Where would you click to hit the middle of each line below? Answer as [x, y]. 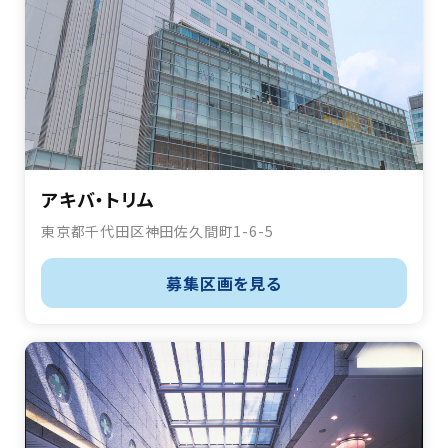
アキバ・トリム [98, 199]
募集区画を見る [224, 283]
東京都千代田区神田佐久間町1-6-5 [157, 231]
